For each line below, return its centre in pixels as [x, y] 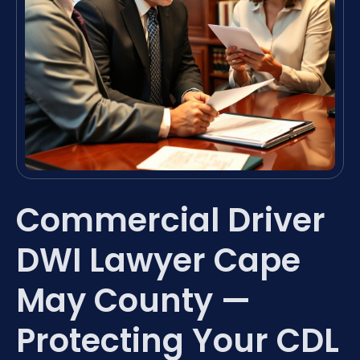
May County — [133, 300]
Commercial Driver [171, 220]
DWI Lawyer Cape [158, 260]
